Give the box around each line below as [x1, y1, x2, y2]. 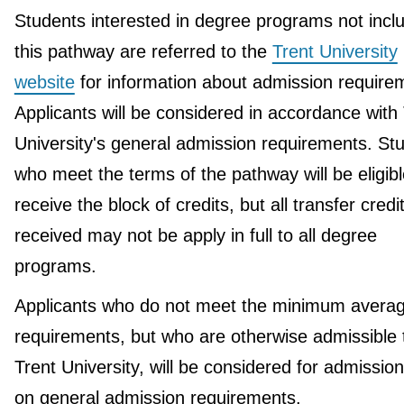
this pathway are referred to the [14, 41, 272, 61]
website [14, 71, 75, 92]
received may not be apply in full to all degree [14, 225, 377, 245]
